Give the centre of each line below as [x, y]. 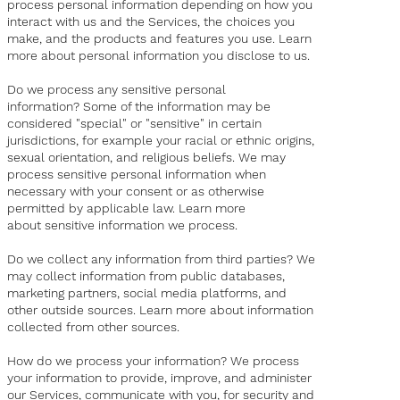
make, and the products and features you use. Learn [160, 39]
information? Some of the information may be [139, 107]
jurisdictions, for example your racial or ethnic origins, [161, 141]
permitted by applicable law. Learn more [127, 208]
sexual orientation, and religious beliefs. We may [147, 158]
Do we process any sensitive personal [117, 90]
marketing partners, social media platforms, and [147, 293]
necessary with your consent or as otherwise [136, 192]
